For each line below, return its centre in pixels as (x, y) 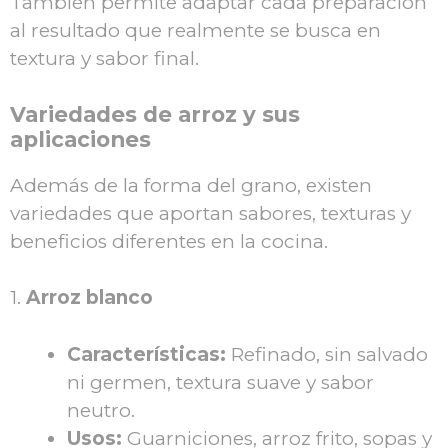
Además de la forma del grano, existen (191, 185)
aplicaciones (80, 138)
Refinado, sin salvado (327, 354)
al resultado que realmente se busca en (195, 31)
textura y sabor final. (104, 59)
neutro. (101, 410)
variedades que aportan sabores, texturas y (210, 213)
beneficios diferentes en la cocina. (169, 241)
